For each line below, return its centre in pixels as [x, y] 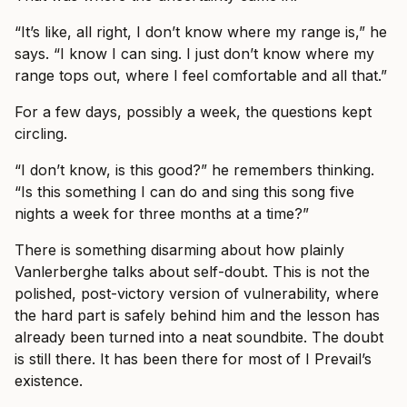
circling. [41, 133]
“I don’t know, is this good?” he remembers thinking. [194, 169]
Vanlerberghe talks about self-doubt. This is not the [192, 271]
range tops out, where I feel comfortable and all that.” [201, 75]
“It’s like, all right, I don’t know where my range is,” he [201, 31]
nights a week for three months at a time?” [162, 213]
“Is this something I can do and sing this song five [184, 191]
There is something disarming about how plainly [179, 249]
